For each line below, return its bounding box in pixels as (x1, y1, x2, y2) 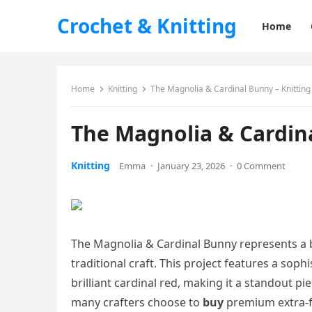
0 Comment (237, 159, 286, 172)
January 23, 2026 (157, 159, 225, 172)
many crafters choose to (71, 295, 203, 310)
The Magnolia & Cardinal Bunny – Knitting (150, 83, 311, 95)
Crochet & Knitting (57, 13, 237, 39)
